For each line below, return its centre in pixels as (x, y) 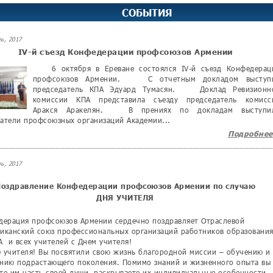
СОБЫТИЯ (147, 12)
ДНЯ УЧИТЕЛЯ (125, 198)
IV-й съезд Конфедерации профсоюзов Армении (125, 52)
